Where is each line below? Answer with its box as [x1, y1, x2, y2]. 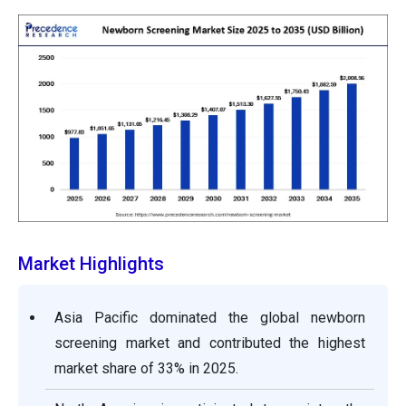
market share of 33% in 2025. [54, 360, 238, 378]
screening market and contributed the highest [54, 334, 365, 353]
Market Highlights [18, 253, 164, 275]
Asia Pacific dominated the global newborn [54, 309, 365, 327]
